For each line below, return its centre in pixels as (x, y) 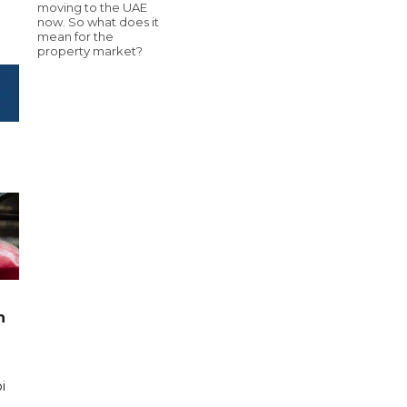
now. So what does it (98, 21)
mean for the (75, 36)
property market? (90, 50)
